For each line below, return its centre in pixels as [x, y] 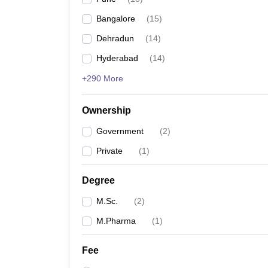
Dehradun [115, 38]
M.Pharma [116, 221]
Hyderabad [117, 58]
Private [109, 151]
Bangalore [116, 19]
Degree [98, 180]
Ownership [106, 110]
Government [120, 131]
